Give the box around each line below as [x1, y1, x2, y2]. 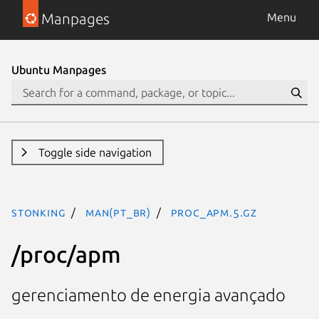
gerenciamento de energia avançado [11, 286, 286, 305]
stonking [11, 206, 66, 219]
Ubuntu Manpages [11, 63, 106, 76]
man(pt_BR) [85, 206, 152, 219]
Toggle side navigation [38, 146, 152, 159]
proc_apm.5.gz [170, 206, 258, 219]
